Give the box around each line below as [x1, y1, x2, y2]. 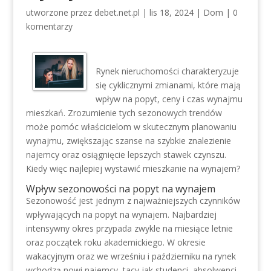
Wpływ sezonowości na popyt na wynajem [25, 182, 215, 195]
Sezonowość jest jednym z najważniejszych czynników [25, 195, 240, 206]
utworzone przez [25, 7, 94, 18]
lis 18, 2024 [149, 7, 194, 18]
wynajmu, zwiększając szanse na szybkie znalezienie [25, 135, 231, 146]
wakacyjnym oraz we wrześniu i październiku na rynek [25, 250, 236, 262]
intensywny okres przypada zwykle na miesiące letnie [25, 223, 233, 234]
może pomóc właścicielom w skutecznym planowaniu [25, 121, 237, 132]
